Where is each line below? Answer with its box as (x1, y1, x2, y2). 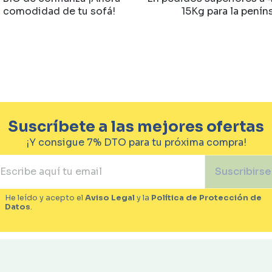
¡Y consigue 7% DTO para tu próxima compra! (25, 135, 246, 149)
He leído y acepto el (5, 192, 85, 203)
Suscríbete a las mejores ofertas (8, 117, 264, 136)
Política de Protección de (151, 192, 262, 203)
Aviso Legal (85, 192, 135, 203)
